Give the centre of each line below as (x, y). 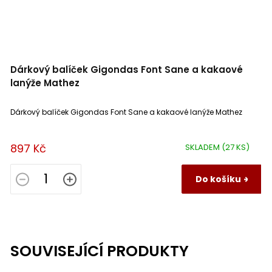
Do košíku (218, 179)
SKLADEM (203, 147)
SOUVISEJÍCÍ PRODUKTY (100, 251)
